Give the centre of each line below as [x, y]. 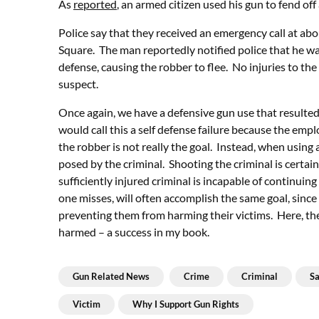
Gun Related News [111, 276]
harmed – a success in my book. [134, 232]
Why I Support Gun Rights [186, 304]
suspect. [78, 84]
